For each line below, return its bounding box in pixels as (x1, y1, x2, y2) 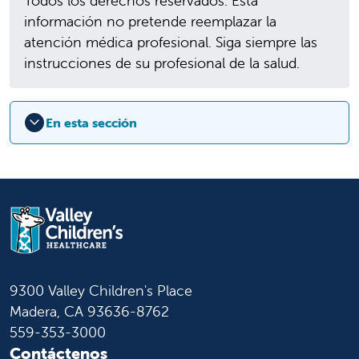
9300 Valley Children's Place (10, 280, 192, 300)
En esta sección (46, 115, 137, 131)
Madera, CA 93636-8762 (10, 301, 169, 321)
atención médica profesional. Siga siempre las (24, 33, 317, 52)
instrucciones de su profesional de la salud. (24, 54, 300, 73)
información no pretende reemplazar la (24, 12, 276, 31)
